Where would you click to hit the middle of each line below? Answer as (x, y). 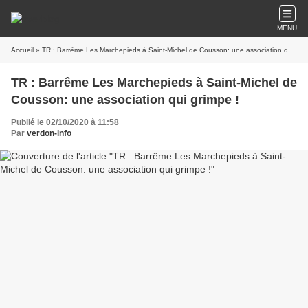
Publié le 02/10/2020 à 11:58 (65, 122)
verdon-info (49, 133)
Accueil (22, 50)
